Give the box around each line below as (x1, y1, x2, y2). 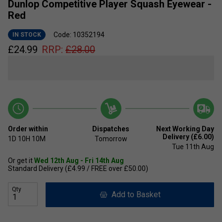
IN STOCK (12, 31, 41, 38)
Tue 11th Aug (171, 142, 214, 151)
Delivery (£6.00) (162, 132, 214, 141)
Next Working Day (156, 124, 214, 133)
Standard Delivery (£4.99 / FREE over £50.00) (8, 164, 148, 172)
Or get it (8, 156, 34, 165)
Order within (8, 124, 48, 133)
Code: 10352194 (54, 30, 105, 39)
